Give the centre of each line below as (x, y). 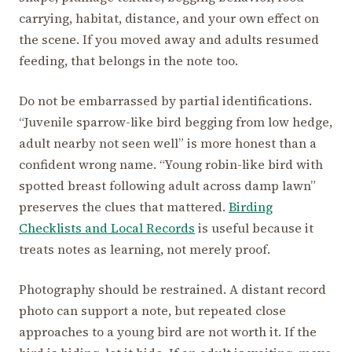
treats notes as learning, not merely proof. (145, 249)
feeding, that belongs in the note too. (128, 61)
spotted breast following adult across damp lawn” (167, 186)
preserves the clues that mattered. (124, 207)
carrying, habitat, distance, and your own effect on (169, 18)
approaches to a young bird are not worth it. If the (168, 332)
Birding (251, 207)
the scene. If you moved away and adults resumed (169, 40)
